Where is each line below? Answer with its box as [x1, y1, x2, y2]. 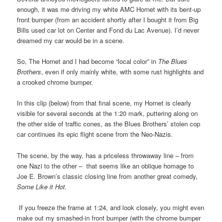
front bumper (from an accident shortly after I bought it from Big [17, 15, 199, 25]
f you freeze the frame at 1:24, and [21, 202, 123, 212]
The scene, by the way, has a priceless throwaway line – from [17, 150, 194, 160]
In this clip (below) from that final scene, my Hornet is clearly [17, 98, 192, 108]
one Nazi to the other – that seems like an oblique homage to [17, 161, 194, 170]
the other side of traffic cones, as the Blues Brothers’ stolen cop [17, 119, 201, 129]
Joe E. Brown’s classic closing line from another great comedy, [17, 171, 198, 181]
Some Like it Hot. [17, 181, 67, 191]
